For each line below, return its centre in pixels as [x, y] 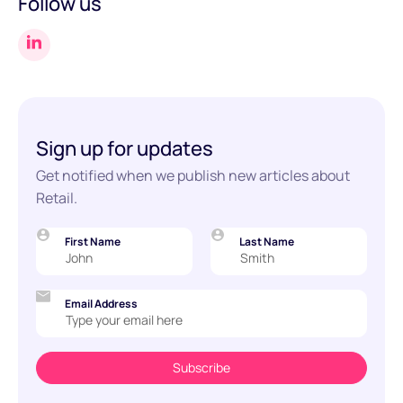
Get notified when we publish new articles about [193, 175]
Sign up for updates [125, 148]
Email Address [101, 303]
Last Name [267, 241]
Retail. [57, 197]
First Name [93, 241]
